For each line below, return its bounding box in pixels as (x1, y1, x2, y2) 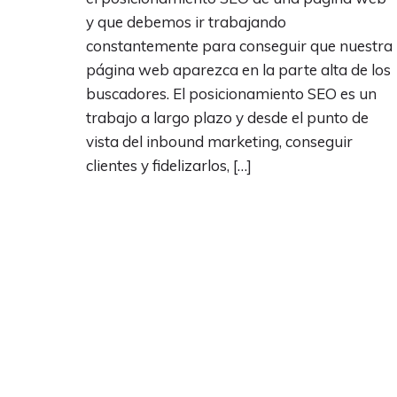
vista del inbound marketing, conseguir (86, 132, 353, 151)
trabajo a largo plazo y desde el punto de (86, 108, 369, 127)
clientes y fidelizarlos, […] (86, 156, 252, 175)
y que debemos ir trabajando (86, 12, 286, 31)
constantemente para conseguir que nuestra (86, 36, 393, 55)
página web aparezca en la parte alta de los (86, 60, 391, 79)
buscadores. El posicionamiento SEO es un (86, 84, 377, 103)
